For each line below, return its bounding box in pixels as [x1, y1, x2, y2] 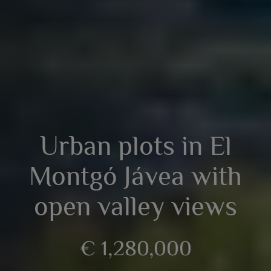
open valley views [34, 191, 237, 221]
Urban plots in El [39, 130, 232, 161]
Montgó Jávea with [29, 160, 242, 191]
